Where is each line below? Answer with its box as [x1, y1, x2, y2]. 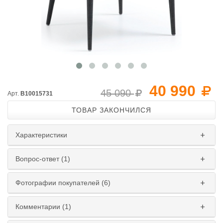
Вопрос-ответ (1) [15, 155, 70, 163]
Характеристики [15, 131, 67, 139]
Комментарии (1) [15, 203, 71, 211]
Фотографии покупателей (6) [15, 179, 111, 187]
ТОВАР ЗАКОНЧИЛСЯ [72, 106, 151, 114]
